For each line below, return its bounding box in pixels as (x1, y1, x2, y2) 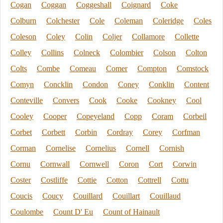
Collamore (132, 32, 165, 41)
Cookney (147, 96, 176, 105)
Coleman (114, 16, 143, 25)
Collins (41, 48, 64, 57)
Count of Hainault (103, 208, 160, 216)
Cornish (159, 144, 184, 152)
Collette (175, 32, 199, 41)
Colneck (74, 48, 100, 57)
